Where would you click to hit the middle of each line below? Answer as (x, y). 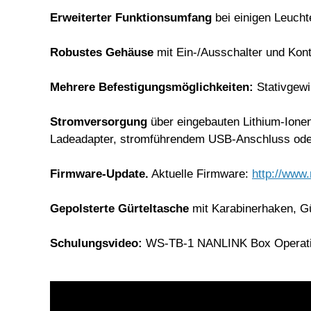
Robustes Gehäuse (102, 52)
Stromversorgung (99, 121)
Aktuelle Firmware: (200, 174)
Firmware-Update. (99, 174)
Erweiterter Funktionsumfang (131, 17)
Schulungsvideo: (98, 243)
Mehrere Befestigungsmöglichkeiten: (153, 87)
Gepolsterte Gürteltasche (121, 208)
